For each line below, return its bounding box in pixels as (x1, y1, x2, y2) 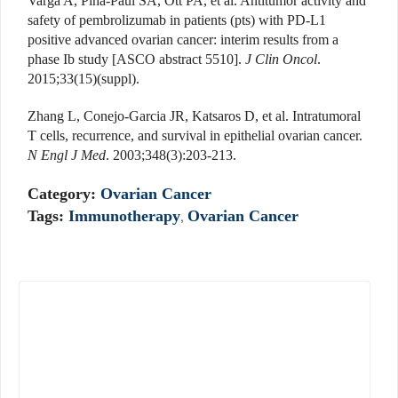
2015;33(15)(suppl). (28, 71, 139, 87)
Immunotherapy (68, 207, 180, 226)
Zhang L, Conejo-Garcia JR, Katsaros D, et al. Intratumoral (28, 108, 361, 124)
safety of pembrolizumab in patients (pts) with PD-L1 (28, 12, 326, 28)
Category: (28, 185, 100, 203)
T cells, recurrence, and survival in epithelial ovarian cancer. (28, 128, 362, 144)
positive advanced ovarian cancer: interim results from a (28, 32, 338, 48)
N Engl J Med (28, 147, 106, 163)
